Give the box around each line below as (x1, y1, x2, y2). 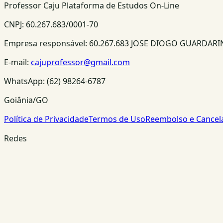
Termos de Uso (89, 113, 145, 124)
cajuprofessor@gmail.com (31, 56, 130, 68)
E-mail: (4, 56, 29, 68)
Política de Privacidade (4, 113, 89, 124)
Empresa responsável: (4, 37, 89, 49)
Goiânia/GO (4, 94, 48, 106)
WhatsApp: (4, 75, 47, 87)
